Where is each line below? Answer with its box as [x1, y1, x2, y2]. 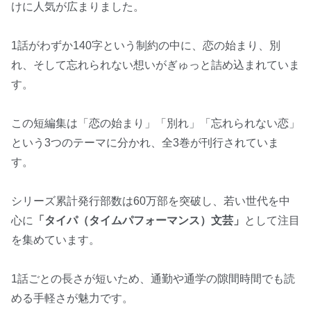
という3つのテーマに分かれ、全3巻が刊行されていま [11, 137, 279, 149]
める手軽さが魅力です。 [11, 292, 133, 305]
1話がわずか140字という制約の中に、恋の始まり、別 [11, 40, 280, 52]
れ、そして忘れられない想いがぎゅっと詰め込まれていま [11, 59, 300, 72]
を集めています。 [11, 234, 100, 246]
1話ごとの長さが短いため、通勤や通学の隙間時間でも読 [11, 273, 295, 285]
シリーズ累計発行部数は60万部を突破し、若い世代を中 [11, 195, 290, 208]
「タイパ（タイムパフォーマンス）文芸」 [33, 215, 244, 227]
